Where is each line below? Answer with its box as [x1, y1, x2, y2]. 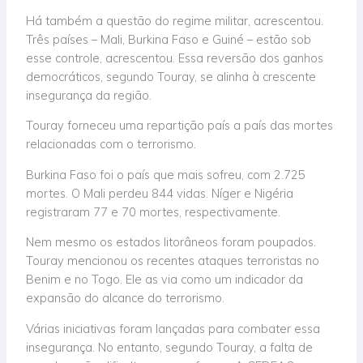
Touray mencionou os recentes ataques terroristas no [26, 253, 320, 269]
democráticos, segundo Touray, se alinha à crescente [26, 68, 317, 84]
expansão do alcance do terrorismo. [26, 290, 225, 306]
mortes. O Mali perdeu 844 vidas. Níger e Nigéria [26, 185, 294, 201]
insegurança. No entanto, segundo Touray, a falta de [26, 340, 314, 356]
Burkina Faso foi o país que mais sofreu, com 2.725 [26, 166, 306, 182]
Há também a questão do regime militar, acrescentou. [26, 12, 324, 28]
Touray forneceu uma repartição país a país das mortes [26, 117, 334, 134]
